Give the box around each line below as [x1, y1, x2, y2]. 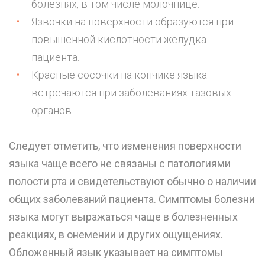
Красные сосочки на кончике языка [31, 69, 207, 82]
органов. [31, 104, 73, 117]
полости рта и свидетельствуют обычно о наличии [9, 175, 256, 188]
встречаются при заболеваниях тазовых [31, 86, 231, 99]
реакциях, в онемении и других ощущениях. [9, 228, 223, 241]
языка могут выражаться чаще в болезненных [9, 211, 238, 224]
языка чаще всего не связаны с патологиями [9, 157, 231, 170]
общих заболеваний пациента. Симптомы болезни [9, 193, 255, 206]
